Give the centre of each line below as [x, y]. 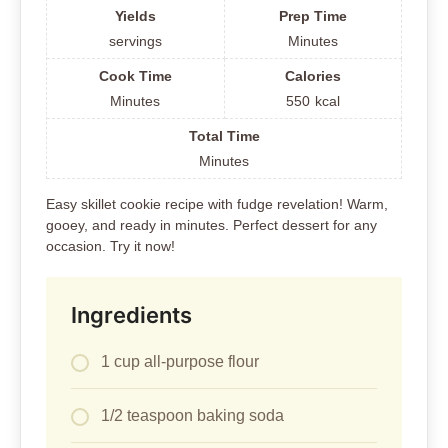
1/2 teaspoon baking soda [192, 415]
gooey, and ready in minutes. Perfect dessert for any [211, 224]
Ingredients [131, 314]
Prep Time [312, 15]
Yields [135, 15]
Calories [312, 75]
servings [135, 40]
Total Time [224, 135]
